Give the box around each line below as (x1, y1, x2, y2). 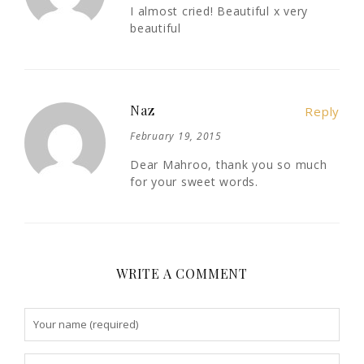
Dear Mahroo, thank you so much (130, 157, 327, 173)
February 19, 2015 (130, 129, 222, 144)
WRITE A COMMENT (116, 265, 248, 283)
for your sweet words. (130, 174, 258, 190)
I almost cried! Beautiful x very (130, 3, 308, 19)
